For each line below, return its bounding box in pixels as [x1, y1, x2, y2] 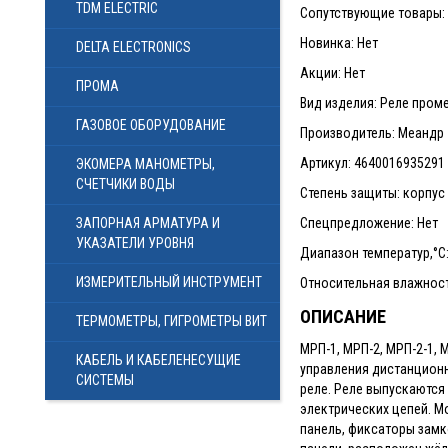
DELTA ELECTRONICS [76, 39, 191, 55]
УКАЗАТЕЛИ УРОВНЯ [76, 235, 194, 251]
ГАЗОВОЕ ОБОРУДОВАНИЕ [76, 117, 226, 133]
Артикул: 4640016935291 [299, 155, 445, 171]
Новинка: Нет [299, 35, 378, 51]
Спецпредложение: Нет [299, 215, 438, 231]
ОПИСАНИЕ [299, 306, 386, 327]
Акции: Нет [299, 65, 365, 81]
